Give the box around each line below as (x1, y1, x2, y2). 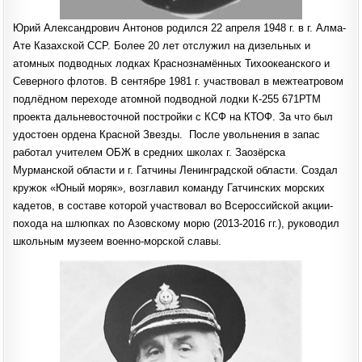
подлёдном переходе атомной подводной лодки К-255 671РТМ (13, 93, 322, 106)
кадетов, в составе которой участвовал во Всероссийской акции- (13, 200, 334, 213)
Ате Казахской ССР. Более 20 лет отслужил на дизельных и (13, 40, 311, 53)
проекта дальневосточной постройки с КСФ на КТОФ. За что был (13, 111, 334, 124)
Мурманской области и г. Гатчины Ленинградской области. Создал (13, 164, 339, 177)
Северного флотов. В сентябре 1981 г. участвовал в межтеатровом (13, 75, 344, 88)
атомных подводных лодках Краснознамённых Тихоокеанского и (13, 57, 330, 70)
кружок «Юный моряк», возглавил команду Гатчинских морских (13, 182, 326, 195)
